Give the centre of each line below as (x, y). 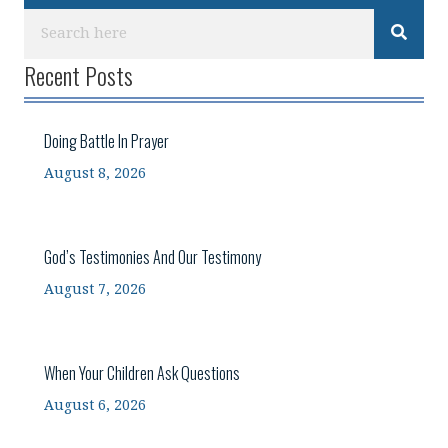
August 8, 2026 (95, 173)
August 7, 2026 (95, 289)
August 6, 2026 (95, 405)
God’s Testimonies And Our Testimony (152, 256)
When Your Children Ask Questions (142, 372)
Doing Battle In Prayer (106, 140)
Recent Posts (78, 74)
